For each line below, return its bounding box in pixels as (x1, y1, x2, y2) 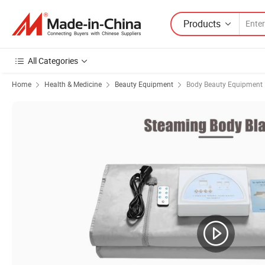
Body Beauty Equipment (186, 79, 263, 89)
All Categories (28, 55, 78, 66)
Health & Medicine (44, 79, 102, 89)
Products (183, 17, 221, 30)
